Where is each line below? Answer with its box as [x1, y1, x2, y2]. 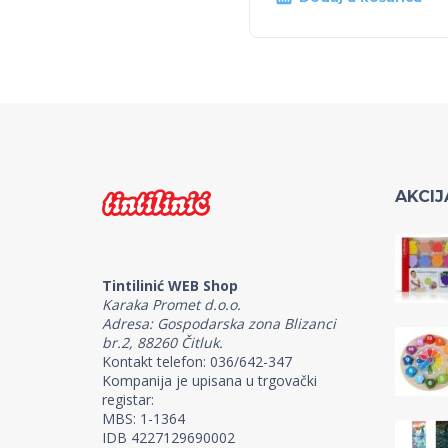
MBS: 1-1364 [102, 408, 185, 428]
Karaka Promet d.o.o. [102, 294, 241, 314]
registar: [102, 389, 154, 409]
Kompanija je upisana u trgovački [102, 370, 317, 390]
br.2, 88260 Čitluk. [102, 332, 223, 352]
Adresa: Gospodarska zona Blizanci [102, 313, 336, 333]
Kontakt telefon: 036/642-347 [102, 351, 292, 371]
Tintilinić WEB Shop [102, 275, 238, 295]
